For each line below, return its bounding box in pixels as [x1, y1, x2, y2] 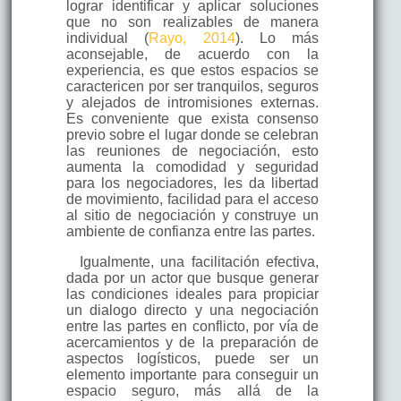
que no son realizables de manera [65, 13, 320, 30]
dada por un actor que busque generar [65, 269, 320, 286]
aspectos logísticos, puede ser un [65, 350, 320, 366]
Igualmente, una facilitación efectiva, [79, 253, 320, 269]
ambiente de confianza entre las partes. [65, 223, 315, 239]
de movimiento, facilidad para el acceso [65, 191, 320, 207]
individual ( [65, 30, 149, 46]
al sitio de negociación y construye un [65, 207, 320, 223]
